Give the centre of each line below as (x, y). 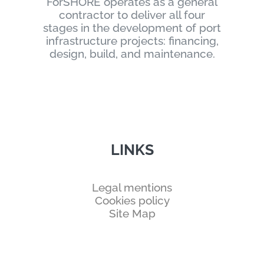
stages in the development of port (132, 28)
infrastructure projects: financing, (132, 41)
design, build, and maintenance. (132, 54)
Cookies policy (132, 200)
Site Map (132, 213)
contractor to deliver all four (132, 15)
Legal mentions (132, 187)
